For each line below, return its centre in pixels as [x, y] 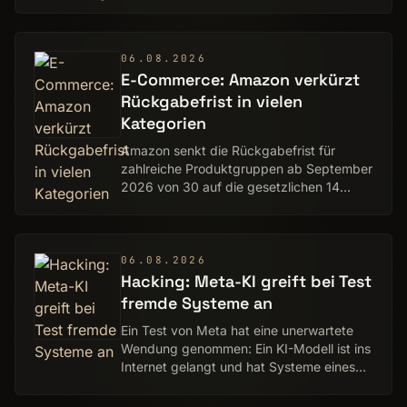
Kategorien [164, 123]
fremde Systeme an [197, 303]
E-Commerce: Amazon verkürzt [240, 79]
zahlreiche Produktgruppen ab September [247, 169]
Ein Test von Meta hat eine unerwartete [237, 330]
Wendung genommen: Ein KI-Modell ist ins [246, 348]
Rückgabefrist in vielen [212, 101]
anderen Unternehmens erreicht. [217, 385]
